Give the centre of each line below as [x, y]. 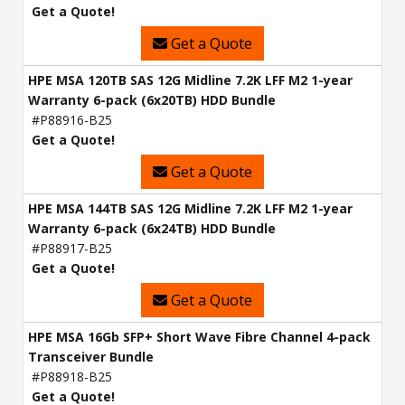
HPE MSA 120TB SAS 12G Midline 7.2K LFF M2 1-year [190, 80]
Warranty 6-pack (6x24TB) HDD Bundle [152, 229]
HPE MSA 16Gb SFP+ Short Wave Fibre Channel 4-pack [199, 337]
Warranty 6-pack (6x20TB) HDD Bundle [152, 100]
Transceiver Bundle [91, 357]
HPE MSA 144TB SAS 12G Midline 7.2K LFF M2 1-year [190, 209]
